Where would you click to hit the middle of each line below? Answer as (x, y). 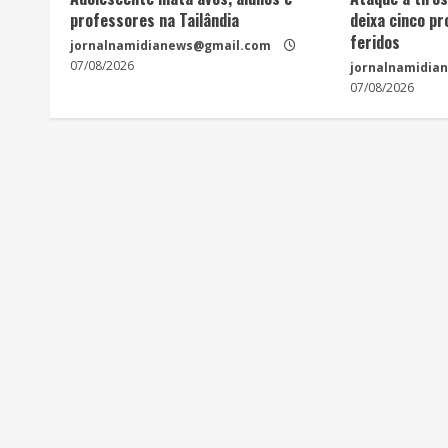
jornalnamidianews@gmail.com (170, 45)
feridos (375, 41)
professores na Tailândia (154, 19)
